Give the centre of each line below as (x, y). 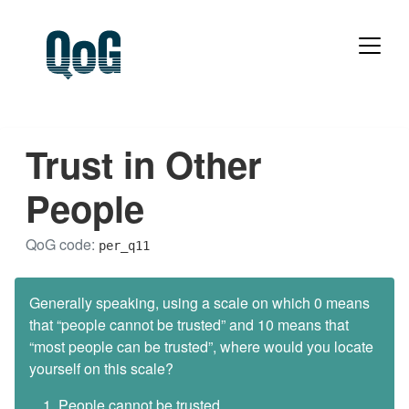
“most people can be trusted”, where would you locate (201, 346)
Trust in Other (144, 163)
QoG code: (62, 244)
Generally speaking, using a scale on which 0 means (199, 302)
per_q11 (124, 245)
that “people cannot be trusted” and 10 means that (189, 324)
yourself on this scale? (101, 368)
